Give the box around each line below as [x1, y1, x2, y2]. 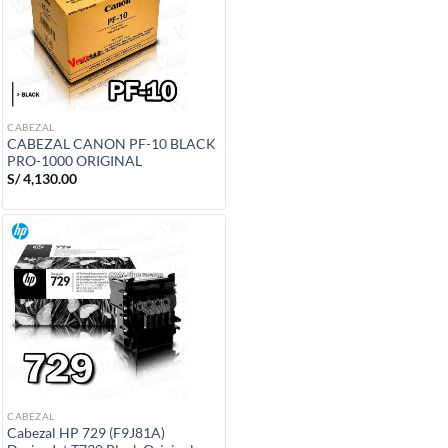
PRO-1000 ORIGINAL [7, 152, 142, 169]
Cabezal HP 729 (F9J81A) [7, 424, 165, 441]
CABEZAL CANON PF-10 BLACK [7, 135, 216, 152]
